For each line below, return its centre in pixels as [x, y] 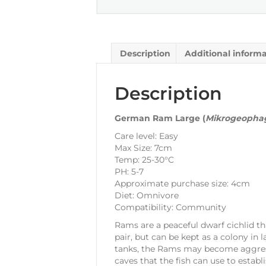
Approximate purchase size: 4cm [182, 183]
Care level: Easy [146, 136]
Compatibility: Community [170, 207]
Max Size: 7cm [143, 148]
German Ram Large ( [160, 118]
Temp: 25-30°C [144, 159]
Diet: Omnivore [147, 195]
